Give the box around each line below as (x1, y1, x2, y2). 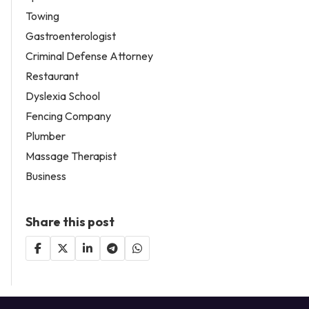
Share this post (26, 214, 114, 230)
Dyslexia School (26, 89, 100, 103)
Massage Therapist (26, 149, 117, 163)
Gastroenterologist (26, 29, 116, 43)
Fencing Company (26, 109, 111, 123)
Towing (26, 9, 59, 23)
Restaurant (26, 69, 79, 83)
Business (26, 169, 66, 183)
